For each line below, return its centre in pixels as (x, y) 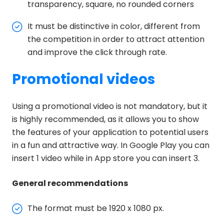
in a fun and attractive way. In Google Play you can (111, 145)
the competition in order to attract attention (116, 39)
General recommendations (70, 183)
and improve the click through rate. (97, 52)
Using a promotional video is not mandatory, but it (110, 106)
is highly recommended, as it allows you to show (105, 119)
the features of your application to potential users (110, 132)
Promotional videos (83, 79)
